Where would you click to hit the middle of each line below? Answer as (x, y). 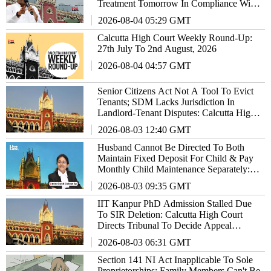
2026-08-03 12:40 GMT (145, 129)
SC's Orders (121, 14)
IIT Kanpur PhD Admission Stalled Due (175, 203)
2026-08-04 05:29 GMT (145, 20)
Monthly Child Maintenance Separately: (174, 169)
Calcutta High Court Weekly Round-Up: (175, 38)
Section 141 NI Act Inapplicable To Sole (175, 260)
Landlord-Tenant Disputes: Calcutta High (177, 113)
